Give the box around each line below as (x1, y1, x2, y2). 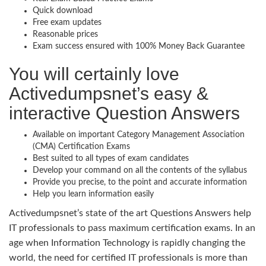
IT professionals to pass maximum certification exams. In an (9, 223, 255, 233)
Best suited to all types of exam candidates (33, 154, 189, 163)
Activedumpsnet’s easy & (9, 83, 208, 103)
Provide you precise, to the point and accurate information (33, 178, 247, 186)
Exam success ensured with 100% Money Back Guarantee (33, 42, 245, 50)
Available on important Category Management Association (33, 130, 245, 139)
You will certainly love (9, 64, 179, 84)
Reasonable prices (33, 30, 98, 39)
